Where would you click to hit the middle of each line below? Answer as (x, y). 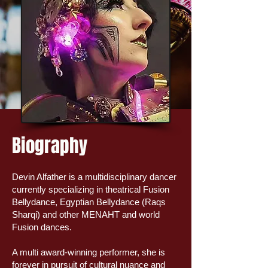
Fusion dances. (42, 227)
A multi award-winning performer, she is (89, 252)
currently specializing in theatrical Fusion (91, 189)
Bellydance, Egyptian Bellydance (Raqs (89, 202)
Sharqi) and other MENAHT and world (86, 214)
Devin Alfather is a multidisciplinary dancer (94, 177)
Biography (50, 146)
